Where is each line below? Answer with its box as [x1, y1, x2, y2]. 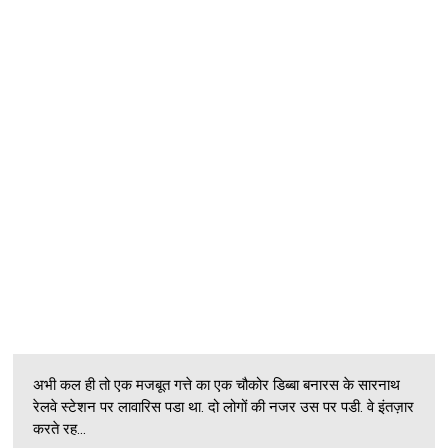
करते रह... [33, 419, 87, 438]
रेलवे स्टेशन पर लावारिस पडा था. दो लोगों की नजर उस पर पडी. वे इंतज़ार [33, 397, 415, 416]
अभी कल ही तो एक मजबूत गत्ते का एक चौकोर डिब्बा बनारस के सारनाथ [33, 375, 401, 394]
